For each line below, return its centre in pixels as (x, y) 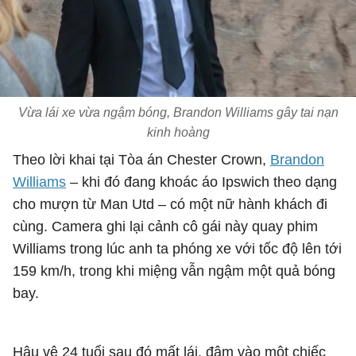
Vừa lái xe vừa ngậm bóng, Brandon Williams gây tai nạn (178, 112)
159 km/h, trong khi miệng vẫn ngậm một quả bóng (174, 271)
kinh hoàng (178, 132)
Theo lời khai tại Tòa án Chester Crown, (141, 160)
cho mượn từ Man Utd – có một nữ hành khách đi (170, 204)
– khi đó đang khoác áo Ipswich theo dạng (201, 182)
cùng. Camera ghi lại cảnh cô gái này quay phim (165, 226)
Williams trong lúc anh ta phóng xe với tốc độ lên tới (177, 249)
